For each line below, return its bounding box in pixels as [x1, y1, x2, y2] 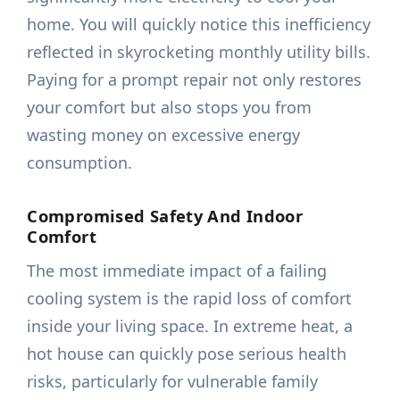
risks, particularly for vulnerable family [27, 371, 319, 393]
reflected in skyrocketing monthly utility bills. [27, 41, 371, 63]
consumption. [27, 152, 133, 174]
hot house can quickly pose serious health [27, 343, 347, 365]
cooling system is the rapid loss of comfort [27, 287, 353, 310]
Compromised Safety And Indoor [27, 204, 304, 228]
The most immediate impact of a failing [27, 260, 328, 282]
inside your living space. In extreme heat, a [27, 315, 354, 337]
